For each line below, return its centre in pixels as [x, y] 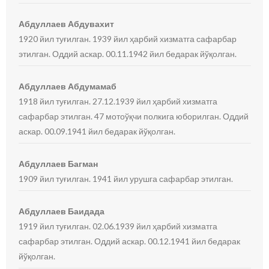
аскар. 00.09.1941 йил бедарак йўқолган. [97, 131]
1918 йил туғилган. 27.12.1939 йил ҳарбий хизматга [118, 101]
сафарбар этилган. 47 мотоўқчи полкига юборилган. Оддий [134, 116]
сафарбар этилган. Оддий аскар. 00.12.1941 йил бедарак [130, 241]
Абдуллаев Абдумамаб [68, 86]
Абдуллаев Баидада [62, 211]
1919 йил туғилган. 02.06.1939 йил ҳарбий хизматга [118, 226]
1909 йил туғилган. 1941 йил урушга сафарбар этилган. [126, 179]
